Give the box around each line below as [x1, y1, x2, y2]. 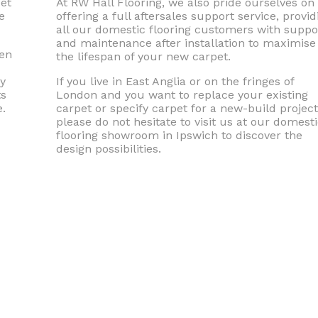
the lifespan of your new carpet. [56, 50, 231, 63]
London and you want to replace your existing [56, 88, 308, 102]
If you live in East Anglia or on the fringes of [56, 75, 294, 88]
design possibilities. [56, 142, 161, 155]
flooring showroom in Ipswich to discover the [56, 128, 302, 142]
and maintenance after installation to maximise [56, 36, 316, 50]
